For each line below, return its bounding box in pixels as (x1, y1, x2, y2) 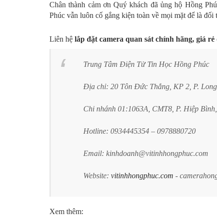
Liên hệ (49, 34, 75, 43)
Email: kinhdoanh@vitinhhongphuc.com (83, 149, 208, 157)
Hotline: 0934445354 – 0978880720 (83, 126, 196, 135)
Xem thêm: (49, 207, 83, 216)
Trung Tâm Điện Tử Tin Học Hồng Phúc (83, 60, 209, 68)
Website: (83, 171, 111, 180)
